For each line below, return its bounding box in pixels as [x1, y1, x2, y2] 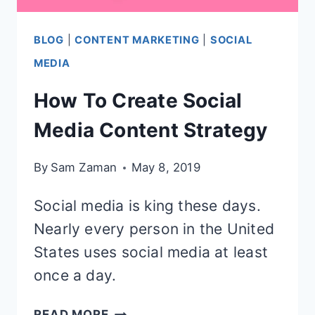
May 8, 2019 [131, 160, 200, 175]
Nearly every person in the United [34, 220, 274, 238]
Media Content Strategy [34, 117, 268, 142]
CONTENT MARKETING [75, 33, 200, 46]
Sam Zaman [50, 160, 117, 175]
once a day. [34, 266, 117, 285]
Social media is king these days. [34, 197, 261, 215]
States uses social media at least [34, 243, 268, 262]
